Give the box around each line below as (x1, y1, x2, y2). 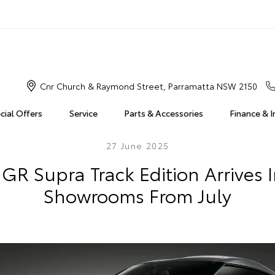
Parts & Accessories (123, 107, 203, 119)
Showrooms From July (44, 182, 231, 208)
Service (69, 107, 98, 119)
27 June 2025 (106, 139, 169, 152)
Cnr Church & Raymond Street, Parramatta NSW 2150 (39, 80, 257, 92)
